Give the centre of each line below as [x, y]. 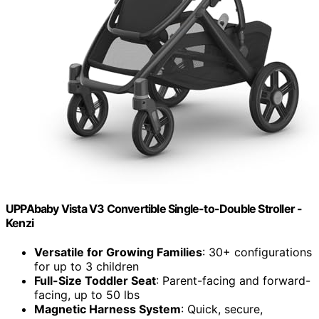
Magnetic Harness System [108, 309]
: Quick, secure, [222, 309]
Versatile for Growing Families [118, 252]
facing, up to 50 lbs [87, 295]
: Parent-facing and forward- [233, 281]
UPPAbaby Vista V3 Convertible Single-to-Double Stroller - [154, 208]
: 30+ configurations [257, 252]
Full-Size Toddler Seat [95, 281]
